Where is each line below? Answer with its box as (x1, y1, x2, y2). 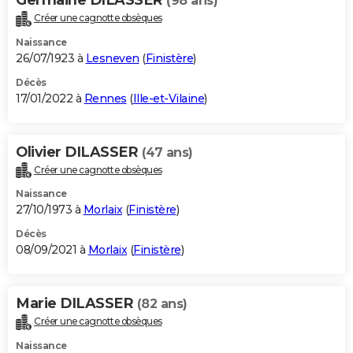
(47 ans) (141, 144, 193, 160)
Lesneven (85, 50, 139, 65)
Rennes (84, 91, 127, 106)
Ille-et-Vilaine (132, 91, 204, 106)
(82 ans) (136, 296, 188, 312)
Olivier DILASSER (16, 143, 142, 161)
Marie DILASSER (16, 295, 137, 313)
